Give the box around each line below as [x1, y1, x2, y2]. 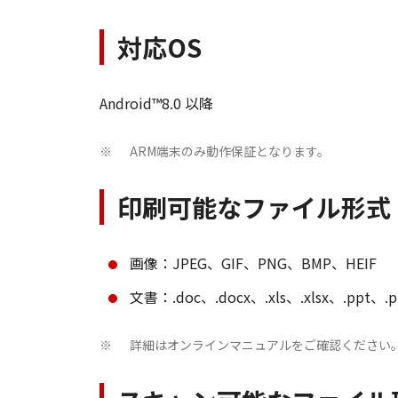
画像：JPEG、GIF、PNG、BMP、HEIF [130, 252, 377, 274]
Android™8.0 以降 [99, 92, 213, 114]
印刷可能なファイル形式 [117, 189, 391, 225]
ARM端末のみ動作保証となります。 [130, 142, 330, 160]
